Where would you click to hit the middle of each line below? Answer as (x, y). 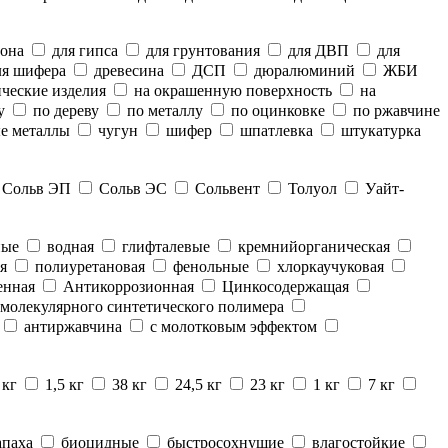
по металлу (163, 110)
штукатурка (379, 130)
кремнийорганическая (312, 246)
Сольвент (225, 188)
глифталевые (164, 246)
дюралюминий (302, 70)
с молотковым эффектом (231, 326)
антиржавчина (71, 326)
